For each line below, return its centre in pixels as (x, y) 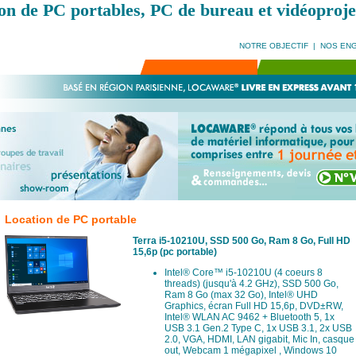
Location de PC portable (70, 219)
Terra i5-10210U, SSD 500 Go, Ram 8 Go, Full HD (241, 241)
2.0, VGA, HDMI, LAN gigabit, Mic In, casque (259, 339)
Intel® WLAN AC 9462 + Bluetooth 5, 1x (249, 317)
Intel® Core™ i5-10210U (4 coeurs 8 (243, 273)
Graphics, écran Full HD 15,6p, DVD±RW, (253, 306)
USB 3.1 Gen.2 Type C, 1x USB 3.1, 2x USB (258, 328)
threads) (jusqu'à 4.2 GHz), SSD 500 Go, (251, 284)
